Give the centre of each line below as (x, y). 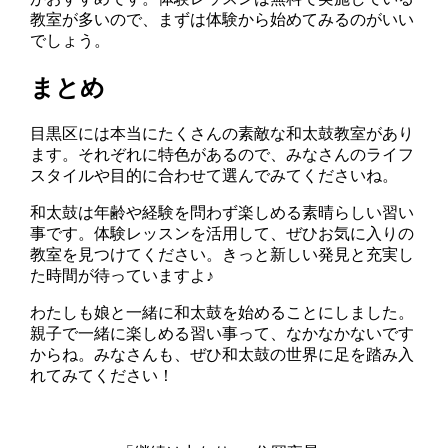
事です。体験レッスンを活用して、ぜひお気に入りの (222, 233)
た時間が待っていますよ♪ (122, 275)
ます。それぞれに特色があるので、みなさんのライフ (222, 154)
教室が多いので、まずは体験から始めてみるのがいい (222, 19)
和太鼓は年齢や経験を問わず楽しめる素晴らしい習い (222, 212)
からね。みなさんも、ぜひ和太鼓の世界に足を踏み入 (222, 354)
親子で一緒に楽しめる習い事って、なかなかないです (222, 333)
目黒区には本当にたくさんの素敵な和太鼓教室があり (222, 133)
